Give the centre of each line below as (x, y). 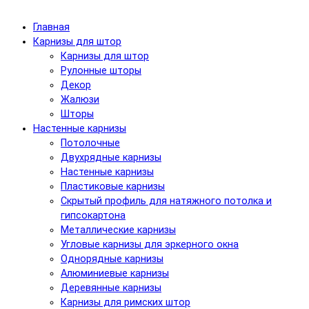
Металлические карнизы (118, 230)
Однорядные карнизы (112, 259)
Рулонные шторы (101, 70)
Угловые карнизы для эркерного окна (150, 244)
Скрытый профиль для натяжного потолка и (166, 201)
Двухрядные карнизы (111, 157)
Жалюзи (80, 99)
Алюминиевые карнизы (115, 273)
